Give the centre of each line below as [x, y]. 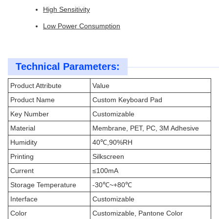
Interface [24, 199]
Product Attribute [36, 86]
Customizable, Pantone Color [138, 213]
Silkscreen [108, 156]
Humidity [24, 142]
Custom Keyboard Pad [127, 100]
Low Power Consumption [82, 26]
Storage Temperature [43, 185]
